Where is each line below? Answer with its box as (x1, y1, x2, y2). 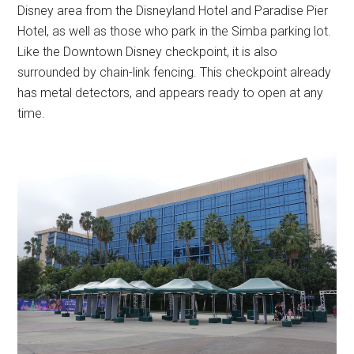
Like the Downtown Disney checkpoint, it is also (17, 44, 278, 59)
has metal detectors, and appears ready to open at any (17, 85, 324, 100)
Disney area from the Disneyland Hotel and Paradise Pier (17, 3, 329, 18)
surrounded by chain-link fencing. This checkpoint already (17, 65, 332, 80)
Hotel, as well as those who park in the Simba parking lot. (17, 24, 332, 39)
